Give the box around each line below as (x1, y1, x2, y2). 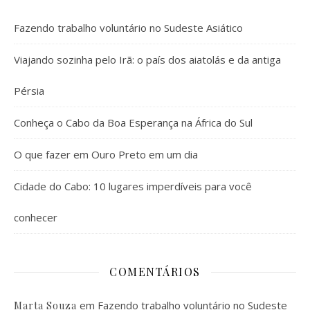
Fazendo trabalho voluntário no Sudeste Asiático (14, 21, 243, 35)
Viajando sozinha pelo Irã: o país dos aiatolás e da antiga (14, 53, 281, 66)
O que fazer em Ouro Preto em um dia (14, 147, 198, 161)
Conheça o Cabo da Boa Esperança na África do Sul (14, 116, 253, 129)
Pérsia (14, 84, 44, 98)
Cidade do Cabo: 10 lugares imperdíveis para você (14, 179, 252, 193)
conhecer (14, 210, 57, 224)
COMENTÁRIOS (109, 264, 201, 279)
